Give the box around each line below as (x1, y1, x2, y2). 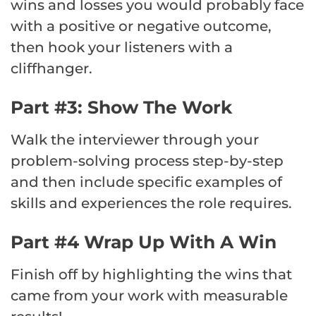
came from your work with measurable (11, 286, 288, 304)
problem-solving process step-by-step (11, 152, 284, 169)
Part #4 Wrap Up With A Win (11, 231, 276, 253)
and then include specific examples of (11, 173, 282, 190)
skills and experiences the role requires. (11, 194, 292, 212)
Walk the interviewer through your (11, 130, 259, 148)
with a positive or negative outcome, (11, 17, 272, 35)
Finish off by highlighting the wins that (11, 265, 292, 283)
